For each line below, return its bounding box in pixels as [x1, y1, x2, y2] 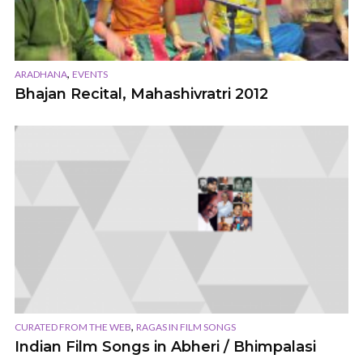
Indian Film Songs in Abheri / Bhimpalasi [15, 337, 316, 356]
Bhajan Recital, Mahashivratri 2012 [15, 85, 268, 104]
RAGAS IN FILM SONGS [136, 320, 236, 333]
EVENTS [72, 68, 108, 81]
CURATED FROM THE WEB [15, 320, 131, 333]
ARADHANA [15, 68, 67, 81]
